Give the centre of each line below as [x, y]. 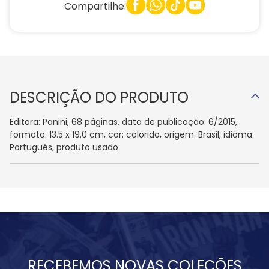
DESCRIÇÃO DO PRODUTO [99, 98]
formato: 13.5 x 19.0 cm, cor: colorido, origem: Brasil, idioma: [132, 135]
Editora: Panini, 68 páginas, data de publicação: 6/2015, [123, 122]
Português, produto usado [64, 147]
